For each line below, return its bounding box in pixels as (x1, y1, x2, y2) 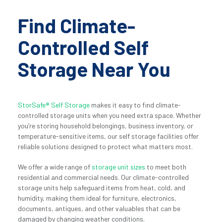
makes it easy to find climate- (89, 101, 181, 109)
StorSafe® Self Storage (17, 101, 90, 109)
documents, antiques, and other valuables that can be (17, 204, 180, 213)
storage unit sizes (91, 163, 145, 171)
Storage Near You (17, 57, 170, 81)
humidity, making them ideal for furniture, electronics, (17, 194, 176, 202)
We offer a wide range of (17, 163, 92, 171)
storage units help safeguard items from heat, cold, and (17, 183, 185, 192)
